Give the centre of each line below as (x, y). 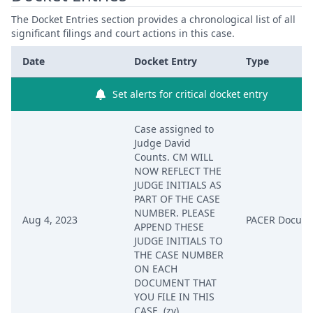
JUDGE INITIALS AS (178, 185)
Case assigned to (174, 129)
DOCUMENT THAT (175, 283)
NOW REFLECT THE (178, 171)
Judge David (162, 143)
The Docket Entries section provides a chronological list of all (153, 19)
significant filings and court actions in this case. (123, 33)
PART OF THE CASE (177, 199)
